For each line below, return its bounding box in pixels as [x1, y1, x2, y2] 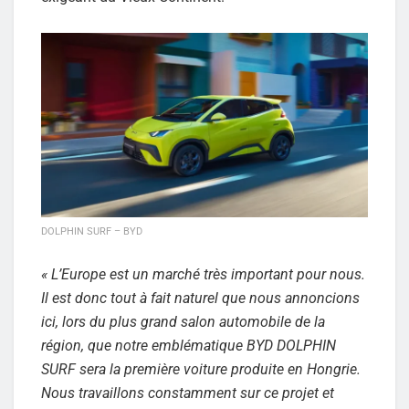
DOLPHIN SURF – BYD [41, 225, 142, 237]
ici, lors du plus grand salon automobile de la [41, 312, 325, 330]
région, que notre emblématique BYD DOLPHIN [41, 336, 336, 354]
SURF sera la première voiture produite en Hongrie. [41, 360, 361, 378]
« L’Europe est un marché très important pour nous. [41, 265, 365, 283]
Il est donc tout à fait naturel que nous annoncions [41, 288, 360, 307]
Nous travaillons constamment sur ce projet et [41, 383, 334, 402]
